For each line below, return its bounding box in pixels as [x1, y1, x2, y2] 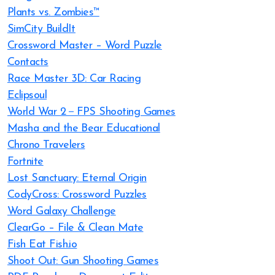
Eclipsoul [7, 90, 47, 101]
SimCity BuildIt [7, 23, 76, 35]
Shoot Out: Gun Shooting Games [7, 255, 159, 267]
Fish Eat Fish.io [7, 239, 77, 250]
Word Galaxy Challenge [7, 206, 116, 217]
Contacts [7, 56, 48, 68]
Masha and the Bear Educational [7, 123, 160, 134]
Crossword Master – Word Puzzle [7, 40, 162, 52]
